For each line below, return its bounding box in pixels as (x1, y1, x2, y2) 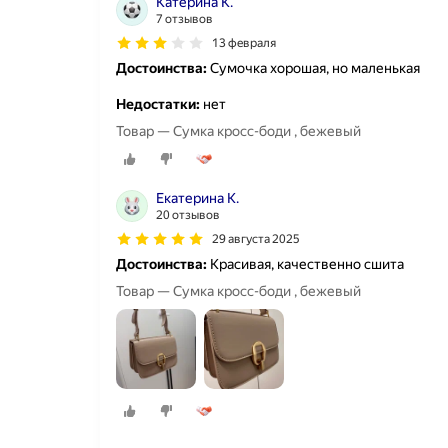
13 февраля (212, 35, 276, 50)
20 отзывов (156, 208, 220, 223)
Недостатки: (116, 95, 200, 112)
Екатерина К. (156, 190, 239, 207)
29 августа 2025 (212, 232, 300, 247)
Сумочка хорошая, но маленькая (207, 59, 420, 76)
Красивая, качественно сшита (207, 256, 404, 273)
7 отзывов (156, 11, 213, 26)
